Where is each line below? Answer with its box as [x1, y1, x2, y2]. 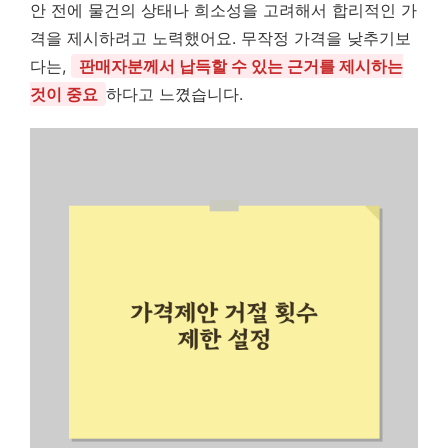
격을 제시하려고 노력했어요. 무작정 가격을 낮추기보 [30, 27, 411, 48]
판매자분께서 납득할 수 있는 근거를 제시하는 [79, 55, 403, 76]
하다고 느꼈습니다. [106, 83, 243, 104]
